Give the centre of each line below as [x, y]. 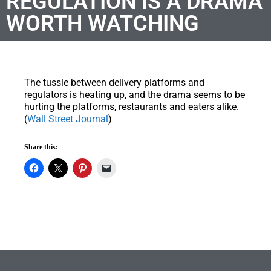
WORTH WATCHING [103, 23]
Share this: [41, 147]
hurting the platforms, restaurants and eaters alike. [132, 106]
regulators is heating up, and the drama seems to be [135, 94]
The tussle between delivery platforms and [114, 82]
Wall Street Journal [68, 119]
